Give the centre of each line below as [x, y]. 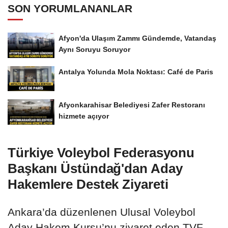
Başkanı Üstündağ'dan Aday [95, 169]
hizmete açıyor [84, 116]
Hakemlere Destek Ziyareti [88, 184]
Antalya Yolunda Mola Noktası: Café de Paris [136, 72]
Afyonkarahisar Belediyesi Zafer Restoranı [132, 105]
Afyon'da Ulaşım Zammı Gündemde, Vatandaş [137, 38]
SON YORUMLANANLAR [70, 8]
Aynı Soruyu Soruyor [94, 49]
